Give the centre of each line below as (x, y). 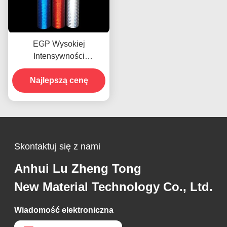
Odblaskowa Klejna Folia (59, 80)
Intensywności (59, 56)
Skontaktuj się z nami (57, 146)
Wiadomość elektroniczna (64, 210)
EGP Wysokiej (59, 44)
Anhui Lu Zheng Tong (78, 168)
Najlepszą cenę (59, 80)
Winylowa (59, 92)
